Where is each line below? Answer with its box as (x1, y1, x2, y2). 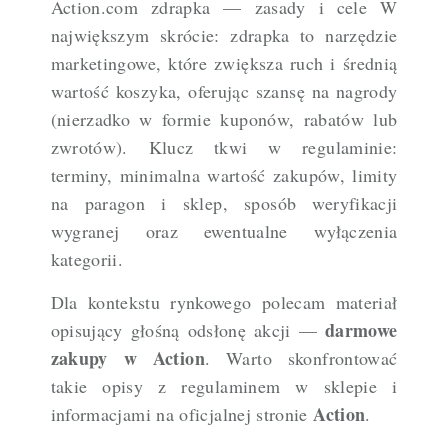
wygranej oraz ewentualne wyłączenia (50, 219, 398, 244)
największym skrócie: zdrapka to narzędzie (50, 23, 398, 48)
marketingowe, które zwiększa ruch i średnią (50, 51, 398, 76)
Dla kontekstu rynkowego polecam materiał (50, 290, 398, 315)
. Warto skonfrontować (204, 346, 398, 371)
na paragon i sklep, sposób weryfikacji (50, 191, 398, 216)
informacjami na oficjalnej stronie (50, 402, 314, 427)
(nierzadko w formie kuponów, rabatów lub (50, 107, 398, 132)
